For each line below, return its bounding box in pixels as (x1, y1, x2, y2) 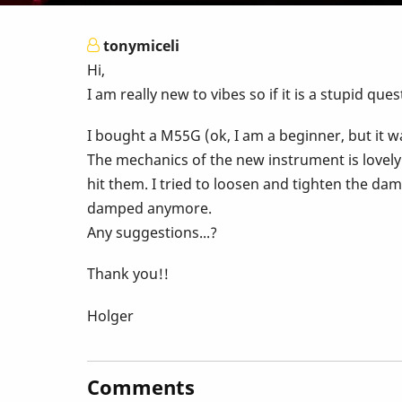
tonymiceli (103, 36, 179, 56)
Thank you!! (87, 264, 169, 284)
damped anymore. (87, 198, 212, 219)
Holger (87, 305, 134, 326)
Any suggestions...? (87, 223, 217, 243)
